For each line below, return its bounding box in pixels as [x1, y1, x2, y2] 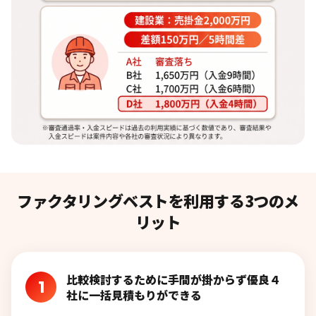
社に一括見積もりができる [66, 286, 202, 304]
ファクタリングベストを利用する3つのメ [17, 189, 299, 212]
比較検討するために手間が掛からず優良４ [66, 271, 281, 288]
